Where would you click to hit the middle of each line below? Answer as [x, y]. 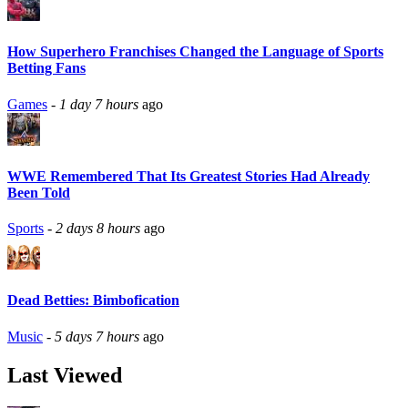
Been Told [39, 192]
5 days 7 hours [97, 336]
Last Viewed [65, 375]
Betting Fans [46, 68]
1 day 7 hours [99, 104]
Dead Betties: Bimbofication [93, 301]
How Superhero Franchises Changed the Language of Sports [195, 52]
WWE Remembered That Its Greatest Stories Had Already [189, 176]
